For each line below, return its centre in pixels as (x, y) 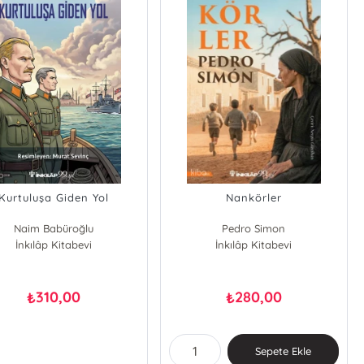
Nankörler (253, 197)
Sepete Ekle (283, 351)
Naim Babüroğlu (54, 228)
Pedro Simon (254, 228)
